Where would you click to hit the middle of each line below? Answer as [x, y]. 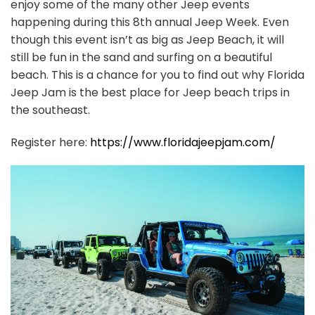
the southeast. [50, 110]
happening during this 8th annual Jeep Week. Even [150, 22]
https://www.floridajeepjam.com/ [183, 142]
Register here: [50, 142]
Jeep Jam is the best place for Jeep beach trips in [150, 92]
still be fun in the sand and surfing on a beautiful [141, 57]
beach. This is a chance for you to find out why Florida [157, 75]
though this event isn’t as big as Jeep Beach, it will [147, 39]
